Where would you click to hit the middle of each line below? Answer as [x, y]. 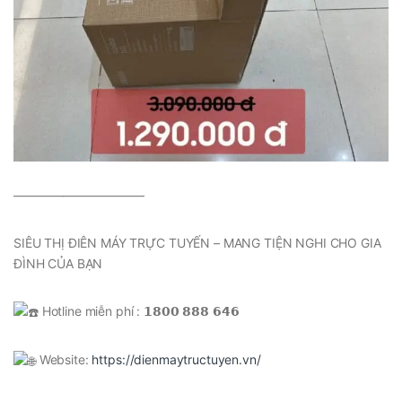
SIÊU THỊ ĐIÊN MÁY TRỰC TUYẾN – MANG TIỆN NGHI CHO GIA [197, 242]
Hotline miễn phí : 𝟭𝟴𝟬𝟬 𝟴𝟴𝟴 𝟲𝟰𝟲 [139, 310]
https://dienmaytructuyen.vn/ [176, 360]
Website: [64, 360]
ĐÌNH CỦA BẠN [58, 263]
